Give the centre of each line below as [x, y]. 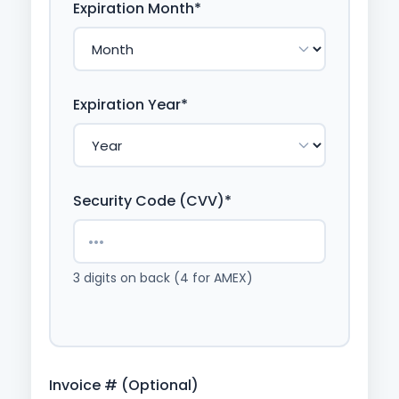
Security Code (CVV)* [152, 201]
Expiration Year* [130, 105]
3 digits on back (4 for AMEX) [163, 278]
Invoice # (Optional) [124, 385]
